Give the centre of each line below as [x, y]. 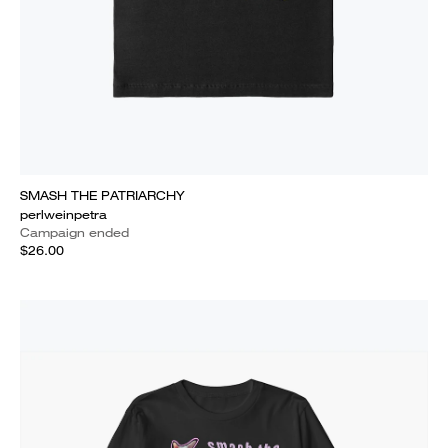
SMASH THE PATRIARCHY [102, 195]
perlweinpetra [63, 214]
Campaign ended [74, 232]
